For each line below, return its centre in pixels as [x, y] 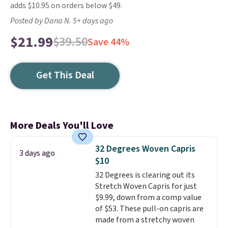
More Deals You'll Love [62, 126]
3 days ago [37, 153]
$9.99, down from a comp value [148, 197]
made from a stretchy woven [145, 220]
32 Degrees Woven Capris [145, 149]
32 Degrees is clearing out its [145, 175]
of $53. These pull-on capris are [149, 209]
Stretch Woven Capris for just [146, 186]
